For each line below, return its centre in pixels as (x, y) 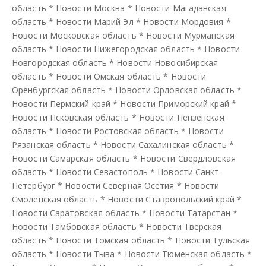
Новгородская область (59, 62)
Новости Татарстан (190, 213)
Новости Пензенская (181, 117)
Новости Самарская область (71, 158)
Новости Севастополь (102, 172)
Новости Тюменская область (185, 254)
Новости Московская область (74, 35)
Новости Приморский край (175, 103)
